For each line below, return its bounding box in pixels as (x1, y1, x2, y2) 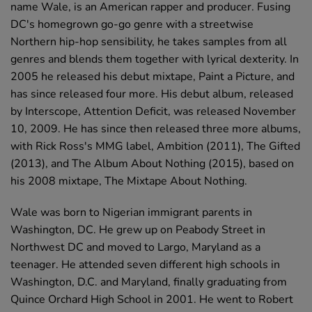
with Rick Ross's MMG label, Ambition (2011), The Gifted (10, 139, 300, 154)
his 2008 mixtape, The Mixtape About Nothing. (10, 173, 247, 189)
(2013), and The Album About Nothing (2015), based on (10, 156, 294, 171)
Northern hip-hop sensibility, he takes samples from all (10, 34, 287, 49)
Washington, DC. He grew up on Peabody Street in (10, 222, 265, 237)
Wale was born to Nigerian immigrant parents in (10, 205, 252, 220)
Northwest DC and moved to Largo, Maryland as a (10, 240, 260, 255)
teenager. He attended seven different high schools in (10, 257, 280, 272)
